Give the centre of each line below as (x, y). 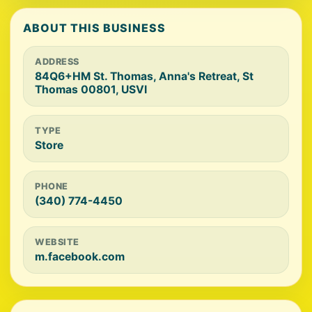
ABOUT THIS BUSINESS (95, 28)
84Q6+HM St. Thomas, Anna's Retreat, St (144, 76)
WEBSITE (57, 242)
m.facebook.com (80, 257)
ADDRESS (57, 62)
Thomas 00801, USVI (91, 89)
